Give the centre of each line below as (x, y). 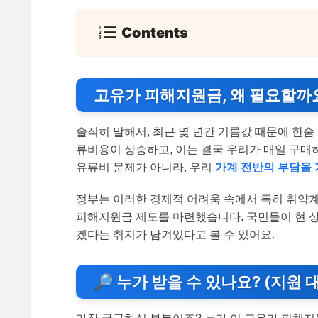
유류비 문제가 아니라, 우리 (146, 168)
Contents (154, 33)
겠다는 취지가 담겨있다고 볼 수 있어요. (175, 235)
